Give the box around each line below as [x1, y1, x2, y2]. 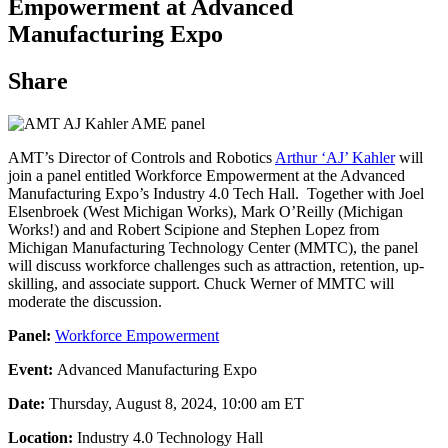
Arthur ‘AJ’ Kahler [275, 148, 395, 166]
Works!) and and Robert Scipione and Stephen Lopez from [8, 220, 379, 238]
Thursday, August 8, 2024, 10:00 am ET [45, 394, 304, 412]
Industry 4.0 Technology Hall [73, 428, 263, 446]
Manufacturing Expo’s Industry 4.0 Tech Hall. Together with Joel [8, 184, 424, 202]
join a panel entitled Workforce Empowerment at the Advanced [8, 166, 405, 184]
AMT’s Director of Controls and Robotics [8, 148, 275, 166]
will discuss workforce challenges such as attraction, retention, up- [8, 256, 424, 274]
